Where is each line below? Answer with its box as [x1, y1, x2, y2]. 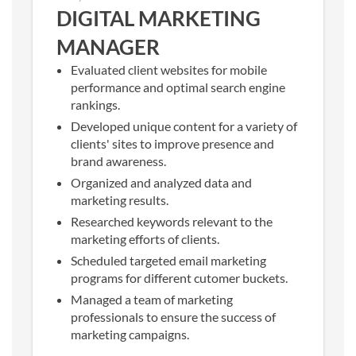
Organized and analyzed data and [71, 174, 252, 190]
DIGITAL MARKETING [56, 5, 261, 31]
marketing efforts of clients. [71, 230, 222, 246]
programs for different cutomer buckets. [71, 269, 288, 285]
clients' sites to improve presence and [71, 135, 274, 151]
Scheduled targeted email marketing [71, 252, 266, 268]
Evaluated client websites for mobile [71, 61, 267, 77]
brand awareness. [71, 153, 168, 168]
